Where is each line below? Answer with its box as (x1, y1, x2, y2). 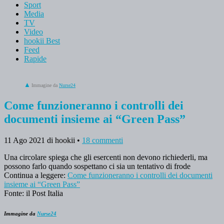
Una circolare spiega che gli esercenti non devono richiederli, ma (4, 152, 207, 161)
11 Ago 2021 (4, 135, 45, 144)
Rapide (24, 54, 46, 63)
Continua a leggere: (4, 170, 67, 179)
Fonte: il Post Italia (4, 188, 63, 197)
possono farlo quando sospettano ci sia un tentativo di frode (4, 161, 190, 170)
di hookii (47, 135, 75, 144)
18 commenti (82, 135, 123, 144)
